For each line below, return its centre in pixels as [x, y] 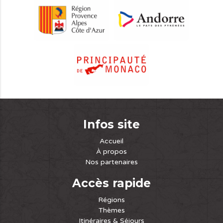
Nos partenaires [111, 162]
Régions [111, 200]
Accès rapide [111, 183]
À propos [111, 152]
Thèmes [111, 211]
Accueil [111, 141]
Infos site [111, 125]
